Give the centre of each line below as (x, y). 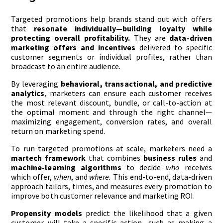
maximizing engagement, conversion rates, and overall (111, 122)
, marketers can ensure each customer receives (128, 93)
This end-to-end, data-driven (163, 177)
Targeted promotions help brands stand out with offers (111, 19)
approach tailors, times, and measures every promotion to (111, 186)
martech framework (49, 158)
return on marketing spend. (58, 131)
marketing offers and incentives (73, 48)
